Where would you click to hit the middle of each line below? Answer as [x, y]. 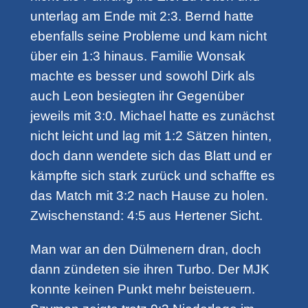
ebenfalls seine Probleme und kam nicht [148, 36]
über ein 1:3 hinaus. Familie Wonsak [137, 56]
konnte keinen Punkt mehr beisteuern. [142, 289]
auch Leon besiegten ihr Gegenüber [137, 96]
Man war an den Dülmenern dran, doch [145, 249]
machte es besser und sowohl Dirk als [142, 76]
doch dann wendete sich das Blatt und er [151, 156]
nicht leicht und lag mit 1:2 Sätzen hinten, [151, 136]
